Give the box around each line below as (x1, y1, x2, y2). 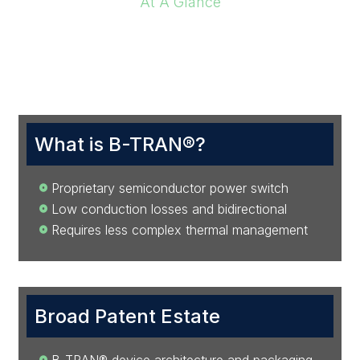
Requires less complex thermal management (51, 222, 309, 238)
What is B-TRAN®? (35, 133, 207, 156)
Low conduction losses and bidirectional (51, 201, 288, 217)
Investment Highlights (38, 22, 322, 55)
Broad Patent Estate (35, 305, 221, 328)
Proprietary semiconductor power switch (51, 180, 289, 196)
